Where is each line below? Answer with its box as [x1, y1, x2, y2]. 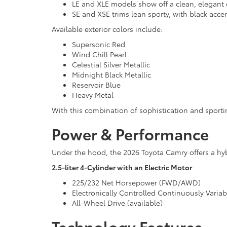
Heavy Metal [72, 89, 113, 100]
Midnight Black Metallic [72, 69, 151, 80]
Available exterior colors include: [52, 23, 163, 34]
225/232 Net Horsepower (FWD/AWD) [72, 177, 201, 187]
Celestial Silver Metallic [72, 59, 150, 69]
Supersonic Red [72, 39, 125, 49]
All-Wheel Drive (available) [72, 197, 163, 208]
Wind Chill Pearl [72, 49, 127, 59]
